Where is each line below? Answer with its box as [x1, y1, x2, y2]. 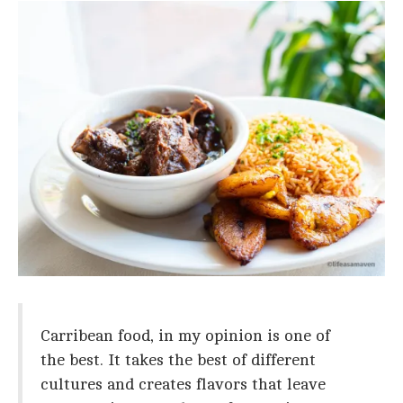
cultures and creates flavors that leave [40, 375, 326, 393]
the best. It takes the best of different [40, 351, 316, 369]
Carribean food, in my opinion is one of [40, 327, 330, 345]
